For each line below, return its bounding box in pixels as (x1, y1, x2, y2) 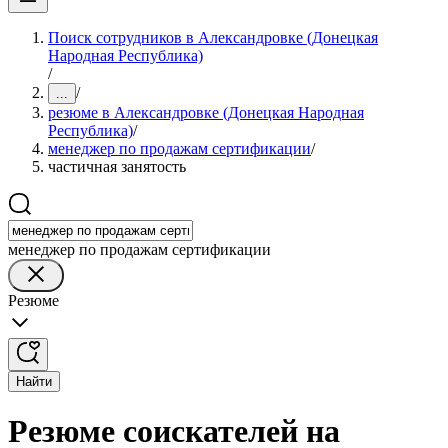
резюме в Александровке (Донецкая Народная (48, 104, 364, 121)
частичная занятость (48, 158, 186, 175)
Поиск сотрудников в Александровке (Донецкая (48, 29, 378, 46)
